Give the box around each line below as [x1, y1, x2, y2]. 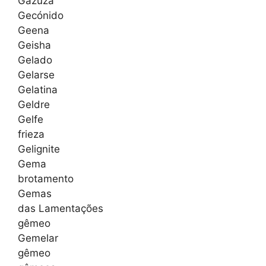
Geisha [18, 39, 51, 52]
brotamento [18, 173, 74, 185]
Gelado [18, 54, 52, 66]
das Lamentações [18, 202, 103, 215]
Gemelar [18, 232, 58, 245]
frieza [18, 128, 45, 141]
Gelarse [18, 69, 55, 81]
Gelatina [18, 84, 58, 96]
